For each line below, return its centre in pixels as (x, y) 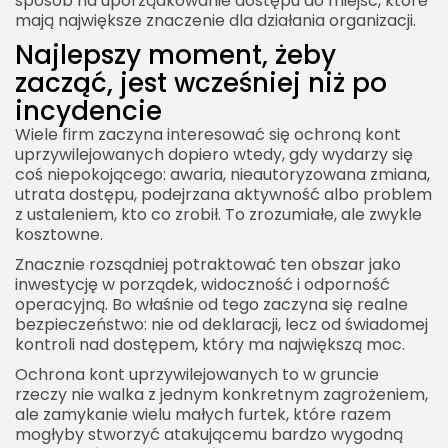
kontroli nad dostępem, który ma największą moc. (210, 344)
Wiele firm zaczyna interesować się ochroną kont (208, 134)
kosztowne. (59, 234)
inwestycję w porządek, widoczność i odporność (202, 284)
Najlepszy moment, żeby (175, 54)
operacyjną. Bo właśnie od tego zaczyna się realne (211, 304)
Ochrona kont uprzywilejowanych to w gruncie (197, 374)
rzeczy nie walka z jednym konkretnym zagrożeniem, (221, 394)
